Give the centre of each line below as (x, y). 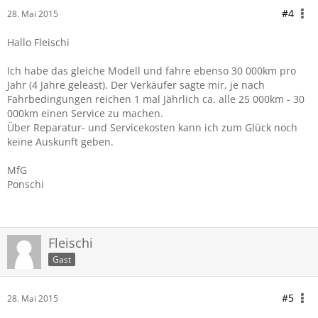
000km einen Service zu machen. (85, 113)
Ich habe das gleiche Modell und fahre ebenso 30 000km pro (152, 71)
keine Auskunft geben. (60, 142)
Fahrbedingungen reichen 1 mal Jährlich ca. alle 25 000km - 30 (156, 99)
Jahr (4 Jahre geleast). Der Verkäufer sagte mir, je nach (136, 85)
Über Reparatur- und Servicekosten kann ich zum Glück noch (152, 127)
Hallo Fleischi (38, 42)
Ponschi (26, 184)
